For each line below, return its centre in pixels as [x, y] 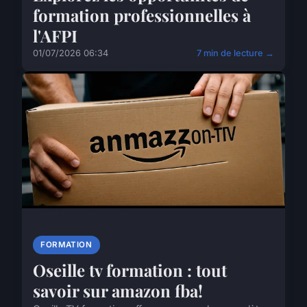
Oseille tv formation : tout [130, 270]
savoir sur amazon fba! [118, 290]
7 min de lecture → [235, 53]
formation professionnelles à [142, 15]
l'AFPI [55, 36]
